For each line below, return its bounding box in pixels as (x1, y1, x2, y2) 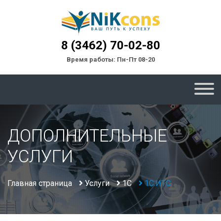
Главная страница (7, 178, 72, 188)
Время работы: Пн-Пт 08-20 (66, 55, 155, 63)
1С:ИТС (145, 178, 171, 188)
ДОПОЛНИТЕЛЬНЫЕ (7, 126, 167, 146)
